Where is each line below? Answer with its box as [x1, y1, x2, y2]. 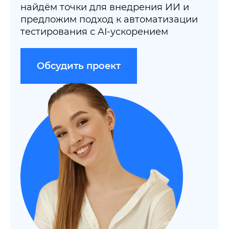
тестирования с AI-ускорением [20, 26, 168, 37]
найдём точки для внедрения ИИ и [20, 2, 189, 13]
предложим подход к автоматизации [20, 14, 198, 25]
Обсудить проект [37, 60, 121, 72]
